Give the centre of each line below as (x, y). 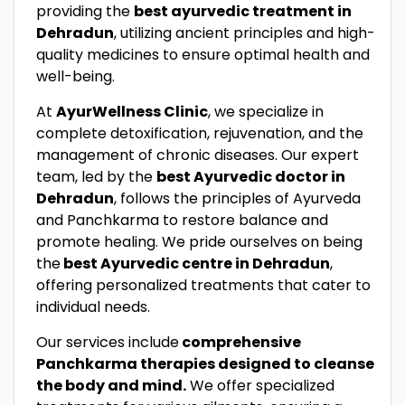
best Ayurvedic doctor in (251, 177)
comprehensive (240, 342)
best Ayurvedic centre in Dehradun (195, 264)
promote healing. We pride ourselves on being (199, 242)
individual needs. (93, 307)
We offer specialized (260, 386)
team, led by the (96, 177)
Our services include (108, 342)
